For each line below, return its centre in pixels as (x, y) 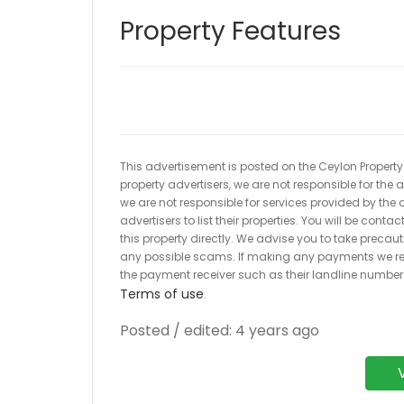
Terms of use (162, 294)
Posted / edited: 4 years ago (220, 331)
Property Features (230, 31)
